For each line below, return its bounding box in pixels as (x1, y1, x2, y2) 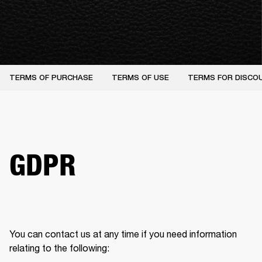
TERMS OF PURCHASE (9, 73, 93, 82)
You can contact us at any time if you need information (9, 228, 237, 239)
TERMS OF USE (112, 73, 169, 82)
